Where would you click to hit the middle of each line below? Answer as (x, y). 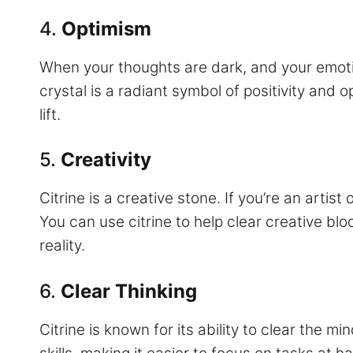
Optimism (106, 28)
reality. (62, 246)
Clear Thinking (129, 291)
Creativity (106, 160)
